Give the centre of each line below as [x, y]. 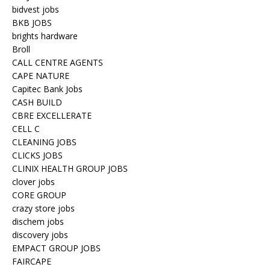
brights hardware [45, 36]
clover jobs [33, 182]
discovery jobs [40, 235]
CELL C [26, 129]
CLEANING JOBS [44, 142]
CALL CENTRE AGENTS [58, 62]
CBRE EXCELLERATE [52, 115]
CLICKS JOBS [37, 155]
